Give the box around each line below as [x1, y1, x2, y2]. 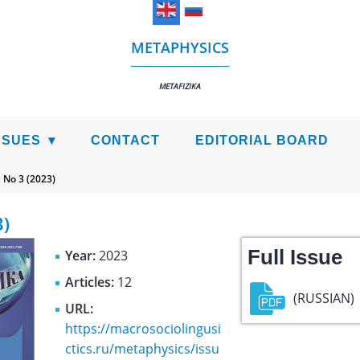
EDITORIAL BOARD [195, 133, 329, 147]
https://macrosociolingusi [64, 320, 221, 337]
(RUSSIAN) [292, 288, 354, 307]
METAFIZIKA [159, 80, 201, 92]
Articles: [64, 273, 114, 291]
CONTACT [91, 133, 160, 147]
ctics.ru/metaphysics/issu [64, 340, 219, 358]
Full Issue [247, 245, 342, 269]
